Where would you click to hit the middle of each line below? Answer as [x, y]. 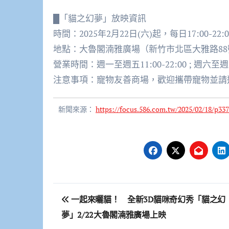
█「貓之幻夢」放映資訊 [100, 18]
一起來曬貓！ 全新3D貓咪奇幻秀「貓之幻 [147, 200]
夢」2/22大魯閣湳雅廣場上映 [114, 215]
